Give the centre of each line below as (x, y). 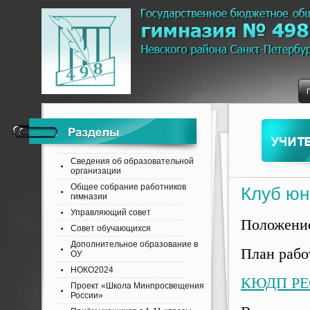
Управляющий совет (111, 212)
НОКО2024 (92, 270)
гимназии (89, 197)
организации (96, 171)
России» (87, 295)
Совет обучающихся (111, 228)
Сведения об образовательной (132, 161)
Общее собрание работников (128, 187)
